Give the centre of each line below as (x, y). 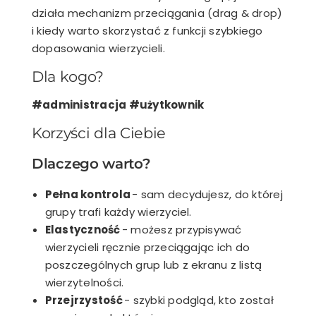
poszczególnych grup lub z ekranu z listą (153, 265)
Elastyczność (83, 230)
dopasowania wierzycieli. (98, 49)
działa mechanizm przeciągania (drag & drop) (157, 13)
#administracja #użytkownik (118, 105)
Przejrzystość (84, 300)
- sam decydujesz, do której (207, 195)
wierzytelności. (84, 283)
